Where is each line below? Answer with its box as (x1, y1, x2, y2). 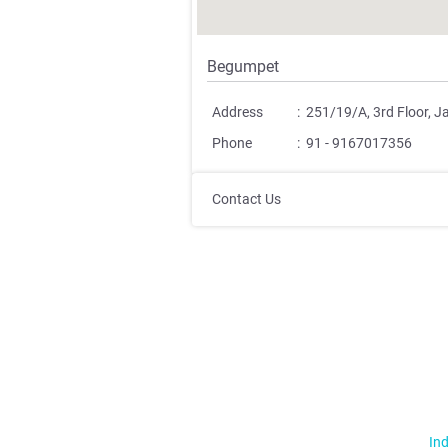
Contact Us (212, 191, 281, 208)
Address (212, 104, 263, 121)
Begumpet (207, 57, 279, 76)
